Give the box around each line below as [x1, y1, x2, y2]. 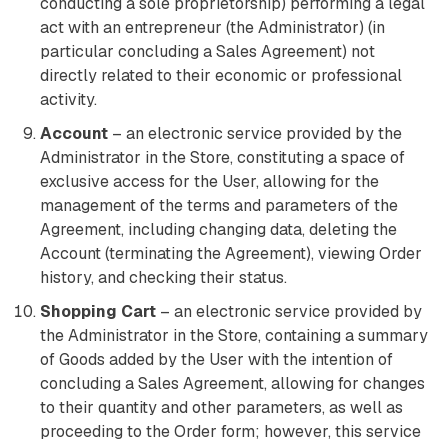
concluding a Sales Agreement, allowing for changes [40, 373, 425, 394]
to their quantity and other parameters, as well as [40, 397, 403, 418]
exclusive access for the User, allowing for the [40, 171, 379, 192]
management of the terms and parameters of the [40, 195, 398, 216]
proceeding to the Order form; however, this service [40, 421, 421, 442]
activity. [40, 89, 97, 110]
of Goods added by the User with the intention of [40, 349, 393, 370]
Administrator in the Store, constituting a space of [40, 147, 405, 168]
